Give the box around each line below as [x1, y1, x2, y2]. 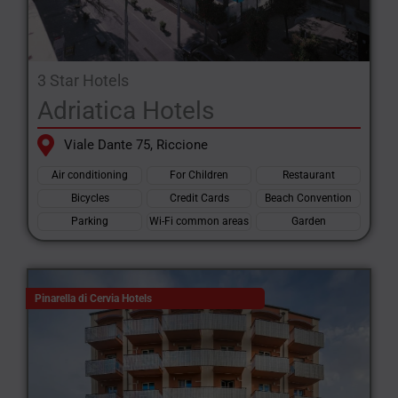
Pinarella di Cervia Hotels [35, 292, 152, 305]
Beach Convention [265, 192, 352, 204]
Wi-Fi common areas [149, 215, 249, 227]
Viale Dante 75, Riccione [64, 137, 208, 153]
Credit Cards [169, 192, 229, 204]
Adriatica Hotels [37, 96, 214, 125]
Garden [291, 215, 326, 227]
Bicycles [70, 192, 109, 204]
